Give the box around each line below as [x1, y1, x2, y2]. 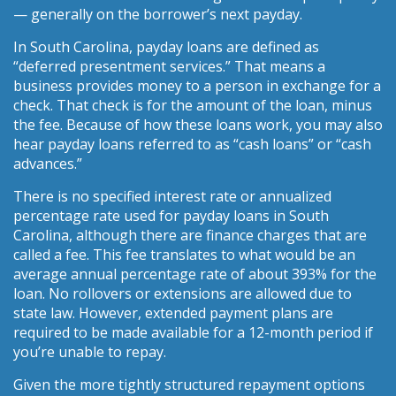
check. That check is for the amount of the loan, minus [13, 95, 372, 115]
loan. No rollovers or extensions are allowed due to [13, 283, 352, 303]
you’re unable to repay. [13, 341, 166, 362]
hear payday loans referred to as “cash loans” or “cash [13, 133, 371, 154]
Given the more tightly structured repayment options [13, 374, 365, 394]
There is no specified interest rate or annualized [13, 186, 331, 206]
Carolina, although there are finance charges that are [13, 225, 367, 245]
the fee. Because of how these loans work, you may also [13, 114, 383, 134]
